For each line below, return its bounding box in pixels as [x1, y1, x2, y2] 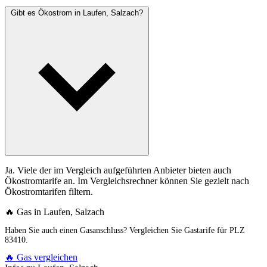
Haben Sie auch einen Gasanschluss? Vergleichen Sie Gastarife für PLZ [5, 226, 245, 235]
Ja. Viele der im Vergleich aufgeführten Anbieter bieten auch [5, 165, 231, 176]
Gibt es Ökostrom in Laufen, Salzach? [11, 8, 143, 18]
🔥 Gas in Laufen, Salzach [5, 207, 104, 218]
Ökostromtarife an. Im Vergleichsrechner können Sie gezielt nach [5, 176, 249, 187]
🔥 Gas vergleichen [5, 252, 77, 263]
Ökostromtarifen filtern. [5, 187, 93, 197]
